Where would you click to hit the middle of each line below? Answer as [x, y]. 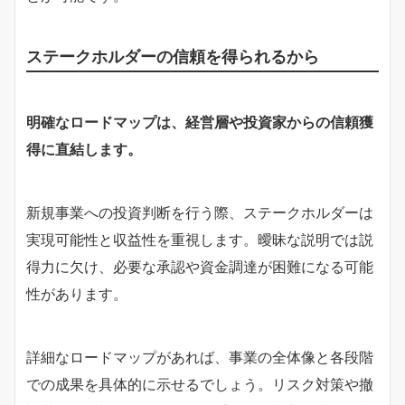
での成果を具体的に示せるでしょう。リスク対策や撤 [200, 384]
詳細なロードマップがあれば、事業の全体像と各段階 [200, 357]
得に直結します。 [84, 149]
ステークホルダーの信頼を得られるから [173, 56]
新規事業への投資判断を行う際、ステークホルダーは [200, 212]
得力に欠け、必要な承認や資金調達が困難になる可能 [200, 266]
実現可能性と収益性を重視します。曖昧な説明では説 [200, 239]
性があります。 [77, 293]
